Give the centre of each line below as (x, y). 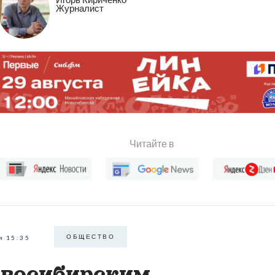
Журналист (80, 8)
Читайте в (152, 143)
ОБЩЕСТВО (91, 237)
